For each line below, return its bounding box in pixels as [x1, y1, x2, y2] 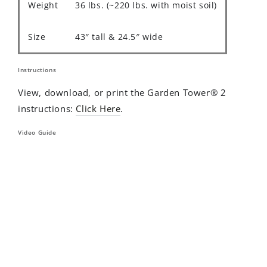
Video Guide [18, 128, 57, 137]
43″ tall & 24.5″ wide [75, 30, 163, 42]
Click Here [76, 103, 121, 115]
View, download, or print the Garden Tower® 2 [18, 86, 226, 99]
